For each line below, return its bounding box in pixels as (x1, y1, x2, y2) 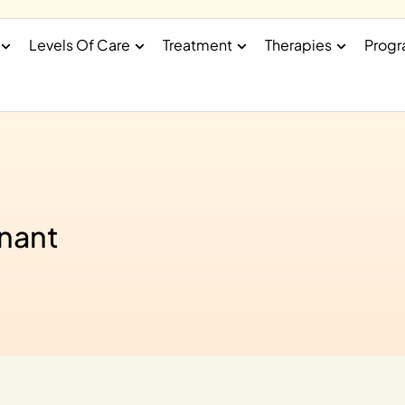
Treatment (162, 35, 232, 54)
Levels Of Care (28, 35, 130, 54)
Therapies (265, 35, 333, 54)
